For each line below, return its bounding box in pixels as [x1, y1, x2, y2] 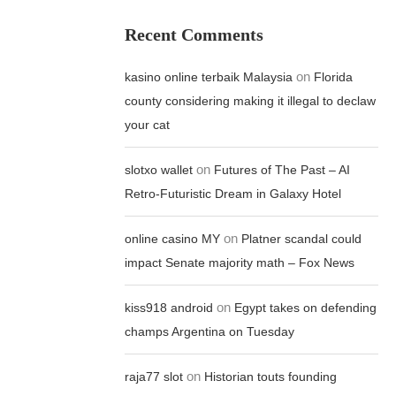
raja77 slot [125, 369, 184, 384]
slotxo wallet [125, 163, 194, 177]
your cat [125, 118, 171, 132]
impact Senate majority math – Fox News [125, 255, 355, 270]
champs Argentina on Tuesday [125, 324, 295, 339]
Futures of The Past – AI [214, 163, 351, 177]
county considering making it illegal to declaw [125, 94, 377, 108]
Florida [314, 70, 354, 84]
